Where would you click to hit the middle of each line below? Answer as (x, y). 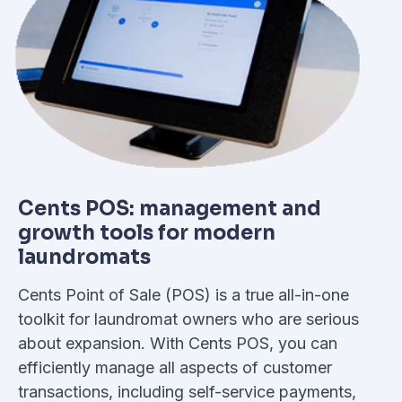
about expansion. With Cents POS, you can (178, 343)
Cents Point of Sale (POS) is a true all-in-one (184, 294)
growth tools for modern (147, 232)
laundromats (84, 257)
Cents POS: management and (170, 208)
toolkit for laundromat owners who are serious (188, 319)
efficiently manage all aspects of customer (175, 367)
